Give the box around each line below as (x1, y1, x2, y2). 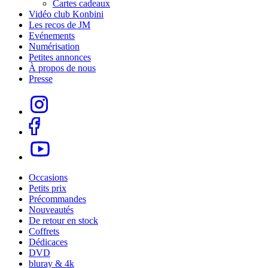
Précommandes (29, 194, 86, 205)
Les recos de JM (29, 20, 90, 31)
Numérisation (29, 41, 80, 52)
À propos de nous (29, 63, 96, 74)
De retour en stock (29, 215, 98, 226)
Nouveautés (29, 205, 74, 215)
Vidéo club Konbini (29, 9, 103, 20)
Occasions (29, 172, 68, 183)
